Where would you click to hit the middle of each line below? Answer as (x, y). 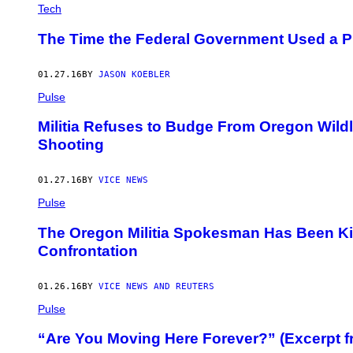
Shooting (71, 145)
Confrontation (88, 251)
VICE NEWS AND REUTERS (156, 286)
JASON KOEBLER (134, 74)
